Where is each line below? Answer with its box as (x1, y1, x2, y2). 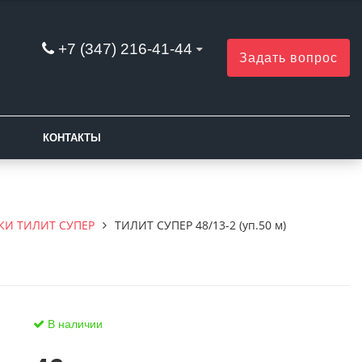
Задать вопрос (239, 50, 338, 65)
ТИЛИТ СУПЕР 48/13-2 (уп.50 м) (115, 217, 286, 233)
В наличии (44, 318, 103, 330)
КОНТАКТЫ (43, 132, 101, 144)
